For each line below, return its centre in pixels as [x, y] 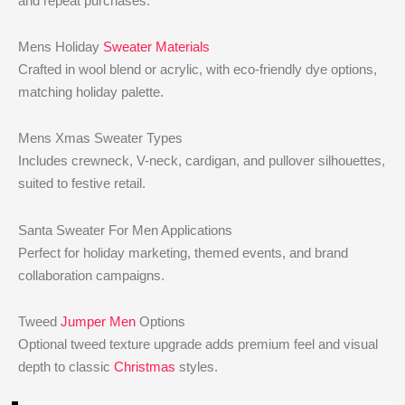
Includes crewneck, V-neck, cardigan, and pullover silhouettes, [202, 161]
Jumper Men [99, 321]
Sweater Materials [157, 47]
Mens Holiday [61, 47]
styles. [197, 366]
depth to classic [66, 366]
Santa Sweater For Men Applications [126, 230]
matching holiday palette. [91, 92]
